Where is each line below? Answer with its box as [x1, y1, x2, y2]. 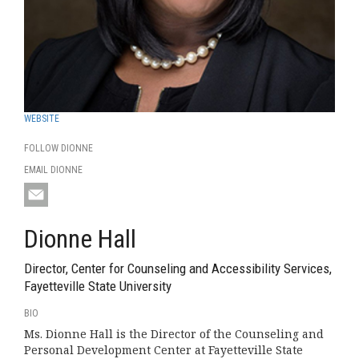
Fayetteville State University [24, 278, 171, 294]
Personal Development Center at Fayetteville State [24, 342, 303, 357]
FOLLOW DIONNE [24, 143, 93, 154]
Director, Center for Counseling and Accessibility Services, [24, 260, 332, 276]
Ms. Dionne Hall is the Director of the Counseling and [24, 326, 324, 341]
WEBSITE [24, 113, 59, 124]
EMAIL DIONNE [24, 164, 83, 175]
